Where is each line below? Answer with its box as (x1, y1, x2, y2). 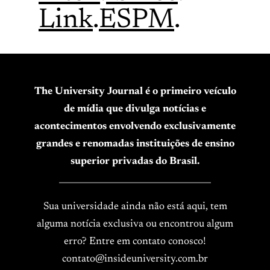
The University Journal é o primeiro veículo (34, 86, 236, 97)
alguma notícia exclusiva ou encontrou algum (37, 218, 233, 230)
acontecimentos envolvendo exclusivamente (34, 121, 236, 132)
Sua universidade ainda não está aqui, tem (43, 201, 227, 212)
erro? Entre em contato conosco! (64, 236, 206, 247)
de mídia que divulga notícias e (64, 103, 206, 115)
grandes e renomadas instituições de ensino (36, 138, 234, 149)
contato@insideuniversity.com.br (62, 253, 208, 265)
